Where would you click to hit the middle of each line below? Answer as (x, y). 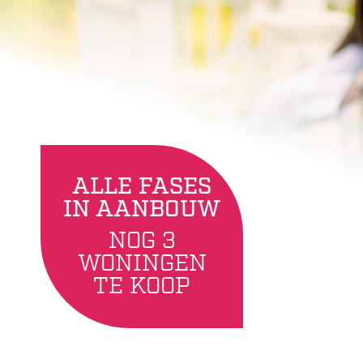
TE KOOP (142, 286)
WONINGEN (142, 264)
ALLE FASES (142, 187)
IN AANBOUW (142, 210)
